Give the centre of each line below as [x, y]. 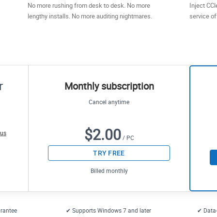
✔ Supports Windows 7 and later [108, 210]
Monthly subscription [109, 86]
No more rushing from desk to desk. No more [89, 5]
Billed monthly [109, 170]
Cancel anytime [109, 102]
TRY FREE [109, 153]
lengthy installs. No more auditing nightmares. [90, 16]
